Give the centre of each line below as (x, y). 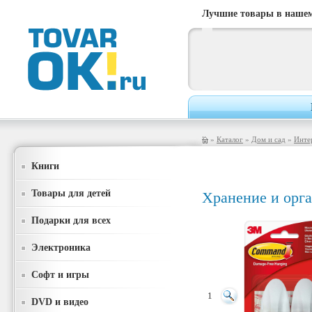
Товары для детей (71, 193)
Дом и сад (268, 139)
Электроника (61, 247)
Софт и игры (60, 274)
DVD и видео (60, 302)
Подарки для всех (71, 220)
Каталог (230, 139)
